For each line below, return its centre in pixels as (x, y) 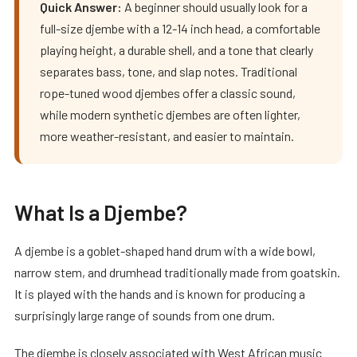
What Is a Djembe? (101, 212)
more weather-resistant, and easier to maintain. (167, 135)
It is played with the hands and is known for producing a (160, 293)
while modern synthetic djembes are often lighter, (170, 114)
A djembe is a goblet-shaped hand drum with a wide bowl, (165, 250)
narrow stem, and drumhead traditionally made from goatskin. (177, 272)
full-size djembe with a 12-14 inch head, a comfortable (180, 28)
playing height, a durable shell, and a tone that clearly (177, 49)
